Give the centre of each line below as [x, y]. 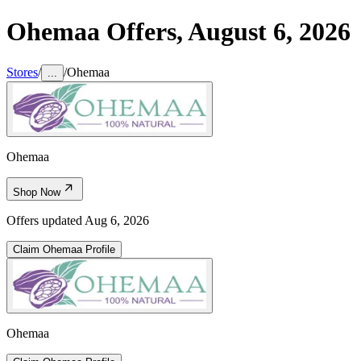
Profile [99, 249]
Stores [22, 72]
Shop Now [37, 192]
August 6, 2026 [269, 32]
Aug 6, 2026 [117, 220]
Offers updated [46, 220]
